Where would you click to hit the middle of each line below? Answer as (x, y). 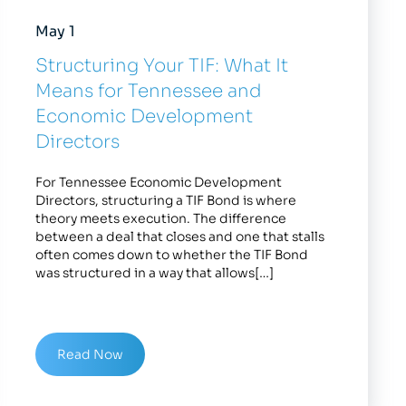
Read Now (91, 354)
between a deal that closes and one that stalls (180, 236)
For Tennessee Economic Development (159, 182)
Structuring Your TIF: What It (162, 65)
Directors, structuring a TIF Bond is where (166, 200)
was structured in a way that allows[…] (155, 272)
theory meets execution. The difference (161, 218)
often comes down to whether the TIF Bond (172, 254)
